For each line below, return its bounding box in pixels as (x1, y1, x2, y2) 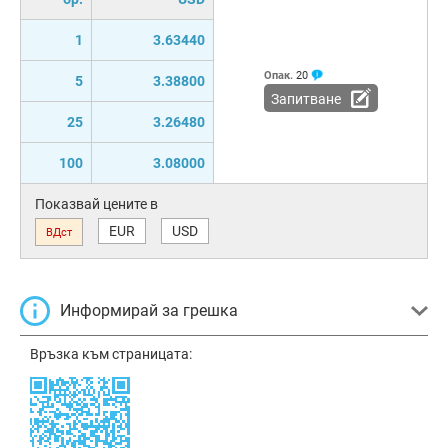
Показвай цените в (35, 195, 158, 212)
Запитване (270, 90, 341, 107)
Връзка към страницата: (30, 345, 192, 362)
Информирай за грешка (60, 300, 238, 320)
